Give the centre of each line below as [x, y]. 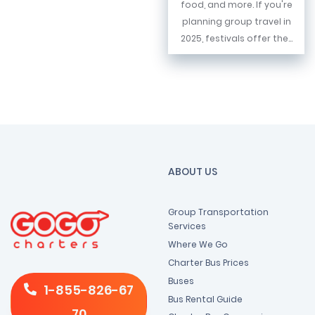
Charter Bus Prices [208, 263]
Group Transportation [218, 212]
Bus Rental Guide [205, 300]
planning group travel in [236, 22]
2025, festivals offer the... [236, 39]
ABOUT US [193, 172]
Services [187, 226]
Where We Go [198, 245]
